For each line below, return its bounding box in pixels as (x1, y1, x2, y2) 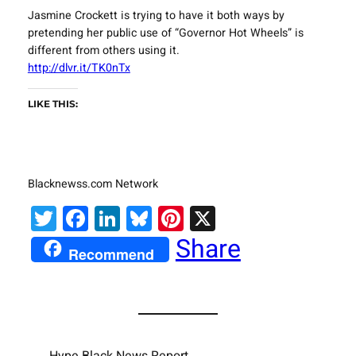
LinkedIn (119, 199, 216, 238)
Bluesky (151, 199, 240, 238)
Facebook (87, 199, 198, 238)
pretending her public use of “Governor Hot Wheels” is (27, 25, 304, 42)
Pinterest (183, 199, 285, 238)
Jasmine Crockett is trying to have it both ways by (27, 7, 284, 25)
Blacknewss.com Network (27, 176, 158, 193)
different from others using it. (27, 42, 180, 60)
